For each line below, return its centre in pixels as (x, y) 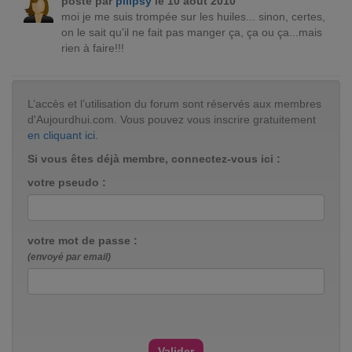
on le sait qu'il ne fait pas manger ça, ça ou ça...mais (191, 32)
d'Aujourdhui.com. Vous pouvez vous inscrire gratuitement (172, 119)
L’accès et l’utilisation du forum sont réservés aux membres (174, 104)
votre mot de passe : (82, 240)
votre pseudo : (67, 182)
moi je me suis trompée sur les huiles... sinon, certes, (193, 16)
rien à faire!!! (92, 48)
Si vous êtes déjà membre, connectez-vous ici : (154, 159)
